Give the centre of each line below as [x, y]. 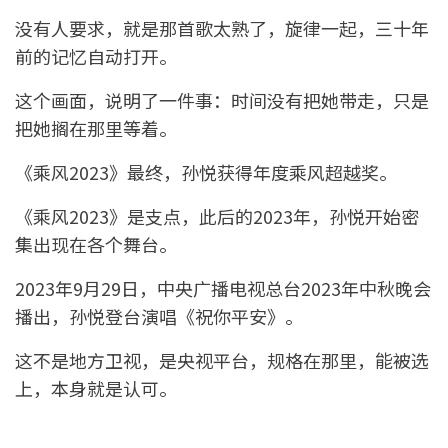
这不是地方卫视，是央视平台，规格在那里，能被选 [222, 360]
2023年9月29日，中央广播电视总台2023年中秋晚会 [223, 288]
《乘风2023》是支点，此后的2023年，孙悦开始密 [217, 216]
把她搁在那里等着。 [96, 128]
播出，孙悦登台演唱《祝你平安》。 [159, 316]
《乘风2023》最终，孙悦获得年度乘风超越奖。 [206, 172]
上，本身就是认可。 [96, 388]
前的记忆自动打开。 [96, 56]
